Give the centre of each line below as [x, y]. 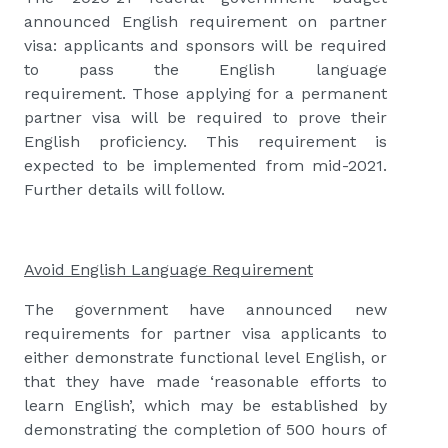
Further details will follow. [124, 190]
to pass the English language [205, 70]
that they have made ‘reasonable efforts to [205, 382]
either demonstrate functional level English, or [205, 358]
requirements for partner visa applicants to [205, 334]
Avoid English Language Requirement [168, 270]
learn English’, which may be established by [205, 406]
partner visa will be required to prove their [205, 118]
